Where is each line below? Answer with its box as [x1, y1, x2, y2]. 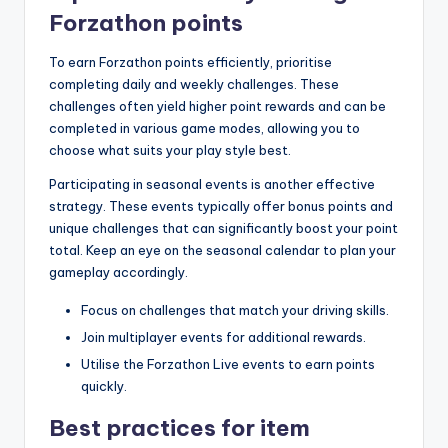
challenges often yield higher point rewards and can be [49, 97, 386, 114]
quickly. [81, 377, 127, 394]
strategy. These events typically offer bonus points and [49, 197, 393, 214]
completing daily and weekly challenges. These [49, 75, 339, 92]
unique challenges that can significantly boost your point [49, 219, 398, 236]
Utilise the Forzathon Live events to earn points [81, 355, 375, 372]
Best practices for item [49, 413, 310, 442]
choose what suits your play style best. [49, 141, 291, 158]
